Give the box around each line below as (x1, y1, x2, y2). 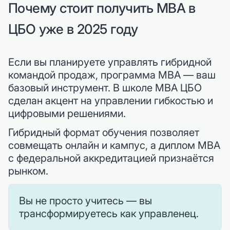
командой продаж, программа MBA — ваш (8, 69, 216, 82)
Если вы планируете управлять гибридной (8, 56, 212, 69)
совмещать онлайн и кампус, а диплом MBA (8, 139, 220, 152)
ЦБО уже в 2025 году (8, 21, 138, 37)
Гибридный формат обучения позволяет (8, 126, 199, 139)
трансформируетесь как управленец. (19, 207, 199, 220)
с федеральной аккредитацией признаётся (8, 152, 214, 165)
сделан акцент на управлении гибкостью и (8, 94, 213, 107)
